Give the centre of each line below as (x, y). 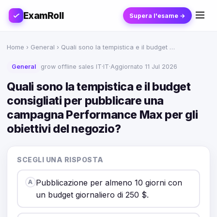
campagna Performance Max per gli (102, 115)
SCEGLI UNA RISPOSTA (60, 160)
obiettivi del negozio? (64, 129)
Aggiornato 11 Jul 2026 (144, 67)
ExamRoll (44, 15)
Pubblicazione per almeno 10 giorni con (109, 182)
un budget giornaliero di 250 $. (92, 194)
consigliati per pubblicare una (85, 101)
